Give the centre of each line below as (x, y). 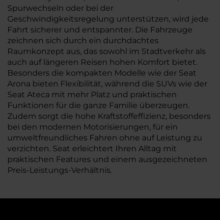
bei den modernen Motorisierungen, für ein (93, 127)
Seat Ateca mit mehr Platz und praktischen (92, 95)
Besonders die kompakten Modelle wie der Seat (102, 73)
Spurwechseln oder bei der (60, 8)
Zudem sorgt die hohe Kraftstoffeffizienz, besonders (109, 116)
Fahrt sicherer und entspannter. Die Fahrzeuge (100, 30)
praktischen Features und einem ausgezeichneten (107, 159)
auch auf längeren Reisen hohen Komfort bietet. (102, 62)
